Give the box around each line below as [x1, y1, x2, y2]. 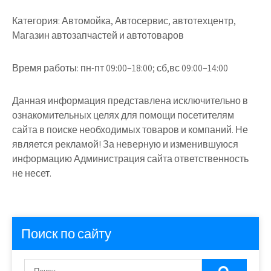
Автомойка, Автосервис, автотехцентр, [60, 15, 236, 27]
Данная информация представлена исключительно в [12, 94, 248, 107]
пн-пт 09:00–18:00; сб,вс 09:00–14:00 [79, 62, 228, 74]
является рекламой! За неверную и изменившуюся [12, 138, 238, 151]
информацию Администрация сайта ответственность [12, 152, 249, 165]
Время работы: [12, 62, 79, 74]
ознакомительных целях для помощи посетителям [12, 109, 234, 122]
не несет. [12, 167, 51, 180]
